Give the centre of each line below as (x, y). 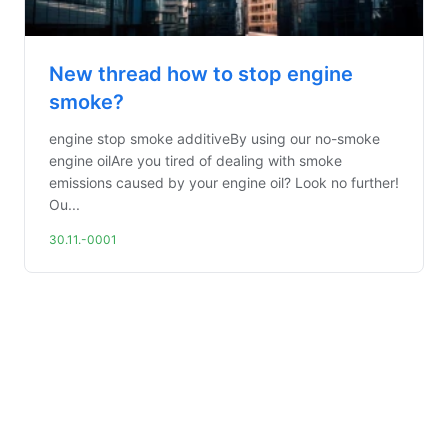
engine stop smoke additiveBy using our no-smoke (214, 138)
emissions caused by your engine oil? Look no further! (224, 182)
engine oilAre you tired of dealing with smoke (195, 160)
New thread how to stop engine (201, 74)
